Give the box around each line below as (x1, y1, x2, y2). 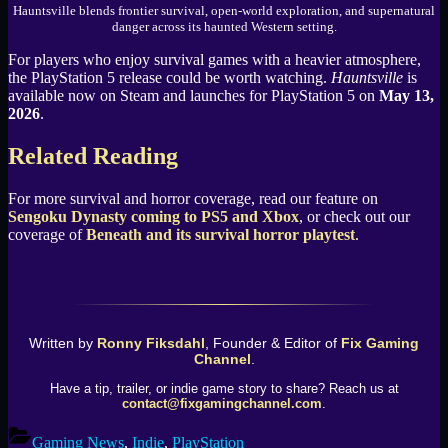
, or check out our (299, 208, 410, 226)
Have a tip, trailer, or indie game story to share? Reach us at (49, 381, 399, 397)
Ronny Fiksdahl (97, 335, 205, 352)
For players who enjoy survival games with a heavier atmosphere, (8, 51, 421, 69)
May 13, (379, 87, 434, 105)
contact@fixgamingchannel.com (122, 396, 322, 412)
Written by (29, 335, 97, 352)
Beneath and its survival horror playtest (86, 226, 355, 244)
